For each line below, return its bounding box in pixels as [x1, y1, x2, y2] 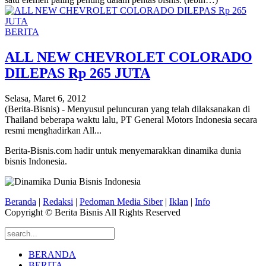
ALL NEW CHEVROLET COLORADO [5, 49, 252, 65]
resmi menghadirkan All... [5, 125, 102, 136]
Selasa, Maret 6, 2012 [5, 93, 86, 104]
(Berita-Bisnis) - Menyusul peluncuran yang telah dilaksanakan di [5, 104, 250, 115]
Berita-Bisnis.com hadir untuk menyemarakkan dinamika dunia [5, 145, 241, 156]
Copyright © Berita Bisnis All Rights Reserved [5, 207, 180, 218]
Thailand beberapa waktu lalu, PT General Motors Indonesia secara [5, 115, 257, 125]
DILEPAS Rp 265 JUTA [5, 65, 150, 81]
